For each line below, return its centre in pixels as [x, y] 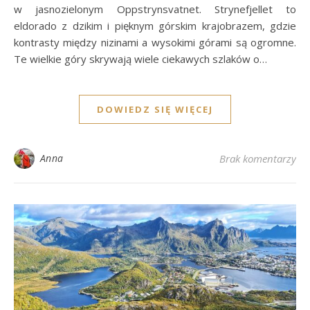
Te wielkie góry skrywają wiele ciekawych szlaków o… [140, 58]
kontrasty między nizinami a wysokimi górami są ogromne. [155, 42]
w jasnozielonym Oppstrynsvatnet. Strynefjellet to [155, 9]
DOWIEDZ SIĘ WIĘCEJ [155, 109]
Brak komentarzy [258, 158]
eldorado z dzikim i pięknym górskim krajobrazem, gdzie [155, 25]
